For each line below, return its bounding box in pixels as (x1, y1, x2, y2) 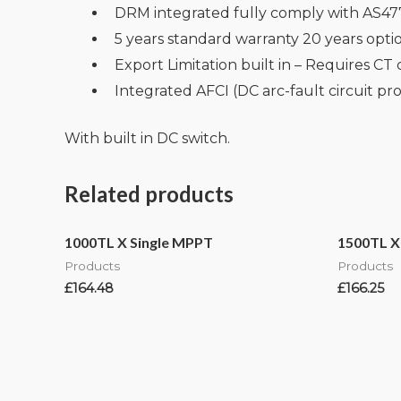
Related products (64, 180, 234, 207)
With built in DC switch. (64, 129, 234, 147)
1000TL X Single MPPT (64, 234, 213, 252)
